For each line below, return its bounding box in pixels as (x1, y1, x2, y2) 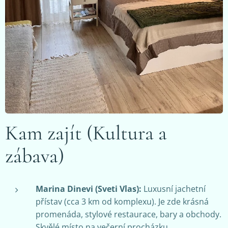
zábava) (5, 143, 64, 168)
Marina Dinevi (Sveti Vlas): (36, 183, 141, 194)
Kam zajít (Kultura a (5, 120, 167, 145)
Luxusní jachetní (141, 183, 206, 194)
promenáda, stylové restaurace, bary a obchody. (36, 208, 221, 220)
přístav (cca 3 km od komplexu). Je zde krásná (36, 195, 209, 207)
